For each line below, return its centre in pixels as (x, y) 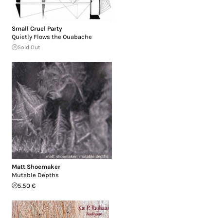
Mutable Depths (35, 175)
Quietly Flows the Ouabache (52, 36)
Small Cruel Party (37, 28)
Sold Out (29, 47)
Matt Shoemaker (36, 166)
